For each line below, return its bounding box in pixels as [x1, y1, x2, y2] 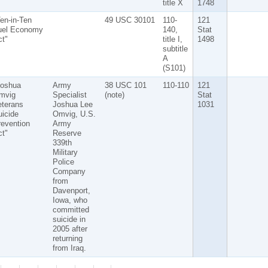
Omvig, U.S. [52, 109, 96, 118]
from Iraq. [52, 243, 86, 252]
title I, [162, 34, 182, 44]
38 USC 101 [104, 80, 147, 90]
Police [52, 157, 74, 166]
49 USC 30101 [104, 15, 155, 25]
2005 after [52, 224, 87, 233]
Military [52, 147, 78, 157]
